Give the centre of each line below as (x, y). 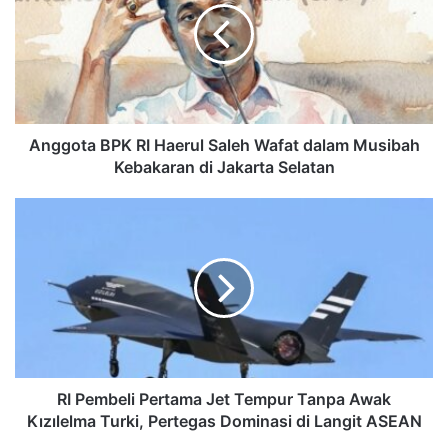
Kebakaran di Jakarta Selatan (224, 166)
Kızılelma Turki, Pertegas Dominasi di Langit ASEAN (224, 420)
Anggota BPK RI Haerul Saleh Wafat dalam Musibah (224, 144)
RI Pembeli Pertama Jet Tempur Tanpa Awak (224, 398)
